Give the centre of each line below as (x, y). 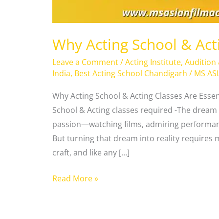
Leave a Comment (85, 62)
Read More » (75, 178)
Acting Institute (153, 62)
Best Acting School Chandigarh (131, 74)
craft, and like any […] (91, 152)
